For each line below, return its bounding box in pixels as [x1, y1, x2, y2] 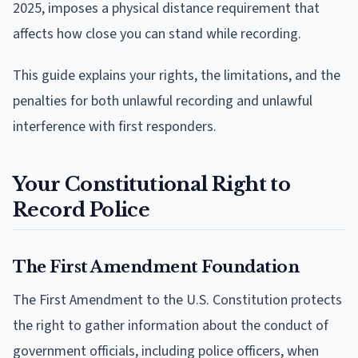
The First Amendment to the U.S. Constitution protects [13, 289, 342, 310]
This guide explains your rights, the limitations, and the [13, 65, 340, 86]
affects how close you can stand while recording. [13, 23, 301, 44]
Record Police [13, 197, 150, 221]
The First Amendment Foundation [13, 257, 299, 276]
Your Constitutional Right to [13, 172, 291, 196]
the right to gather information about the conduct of [13, 315, 328, 336]
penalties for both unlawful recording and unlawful [13, 90, 312, 111]
